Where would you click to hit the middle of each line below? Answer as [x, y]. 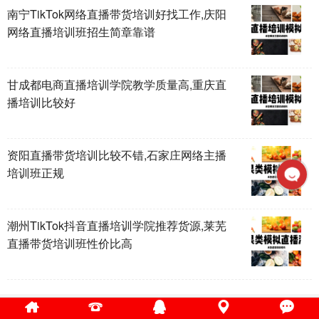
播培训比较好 [41, 103]
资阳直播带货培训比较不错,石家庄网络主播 [117, 155]
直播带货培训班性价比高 [70, 244]
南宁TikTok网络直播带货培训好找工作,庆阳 [117, 14]
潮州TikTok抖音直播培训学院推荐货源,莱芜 [117, 226]
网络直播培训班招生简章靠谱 [81, 32]
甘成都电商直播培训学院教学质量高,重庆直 [117, 85]
